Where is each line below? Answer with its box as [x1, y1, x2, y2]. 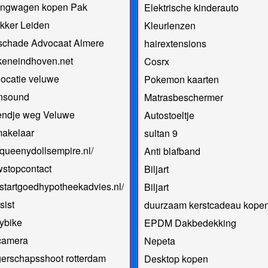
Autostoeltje [144, 108, 194, 122]
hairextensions [144, 36, 206, 50]
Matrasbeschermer [144, 90, 223, 104]
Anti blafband [144, 144, 200, 158]
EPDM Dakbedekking [144, 215, 236, 230]
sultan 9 [144, 126, 178, 140]
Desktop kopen [144, 251, 208, 266]
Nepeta [144, 233, 175, 248]
